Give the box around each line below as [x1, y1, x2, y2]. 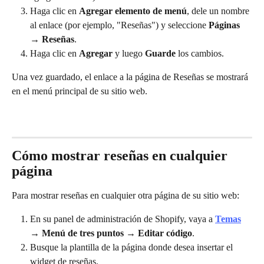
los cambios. [176, 48, 224, 58]
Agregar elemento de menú [79, 5, 187, 16]
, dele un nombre [187, 5, 252, 16]
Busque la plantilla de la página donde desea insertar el [30, 242, 235, 253]
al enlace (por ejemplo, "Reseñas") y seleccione [30, 19, 209, 30]
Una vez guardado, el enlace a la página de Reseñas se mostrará [12, 72, 250, 82]
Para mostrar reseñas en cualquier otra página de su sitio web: [12, 190, 239, 200]
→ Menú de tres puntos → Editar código [30, 228, 192, 239]
